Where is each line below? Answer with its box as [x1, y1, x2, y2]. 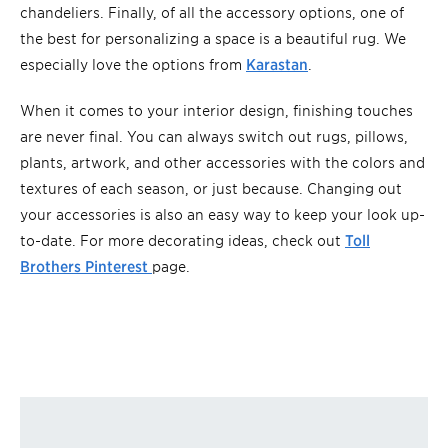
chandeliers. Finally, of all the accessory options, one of [20, 2, 404, 22]
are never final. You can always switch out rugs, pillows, [20, 126, 408, 146]
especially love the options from [20, 54, 246, 74]
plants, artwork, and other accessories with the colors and [20, 152, 425, 172]
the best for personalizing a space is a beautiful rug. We [20, 28, 406, 48]
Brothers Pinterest [20, 256, 152, 276]
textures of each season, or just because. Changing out [20, 178, 402, 198]
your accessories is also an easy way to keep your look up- [20, 204, 425, 224]
